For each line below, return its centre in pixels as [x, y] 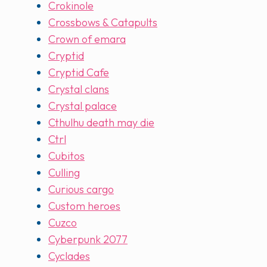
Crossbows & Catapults [103, 23]
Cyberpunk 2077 [88, 240]
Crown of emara [87, 39]
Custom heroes [84, 206]
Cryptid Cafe [79, 73]
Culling [64, 173]
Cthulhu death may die [101, 123]
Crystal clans [79, 89]
